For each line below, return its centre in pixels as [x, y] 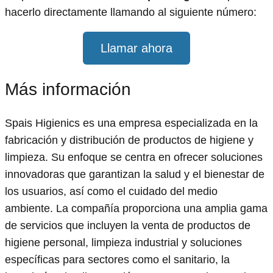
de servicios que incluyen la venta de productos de [128, 226]
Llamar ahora [136, 48]
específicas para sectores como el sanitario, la [117, 260]
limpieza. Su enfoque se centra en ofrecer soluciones [134, 158]
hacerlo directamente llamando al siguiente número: [131, 12]
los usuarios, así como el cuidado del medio [111, 192]
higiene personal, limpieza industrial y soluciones [123, 243]
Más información [68, 90]
